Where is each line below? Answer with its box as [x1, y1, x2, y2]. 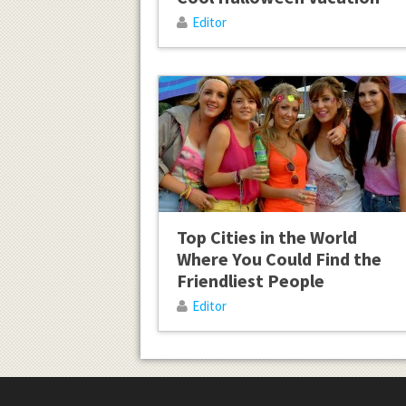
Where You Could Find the [176, 246, 382, 270]
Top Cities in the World [176, 225, 357, 248]
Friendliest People [176, 268, 324, 292]
